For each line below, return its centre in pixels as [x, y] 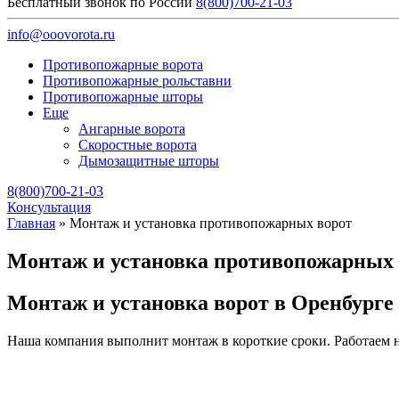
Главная [31, 223]
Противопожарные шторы [123, 97]
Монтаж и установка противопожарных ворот [211, 223]
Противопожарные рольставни [137, 81]
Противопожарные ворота [123, 65]
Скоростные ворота [138, 145]
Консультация [49, 207]
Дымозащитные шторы [149, 161]
